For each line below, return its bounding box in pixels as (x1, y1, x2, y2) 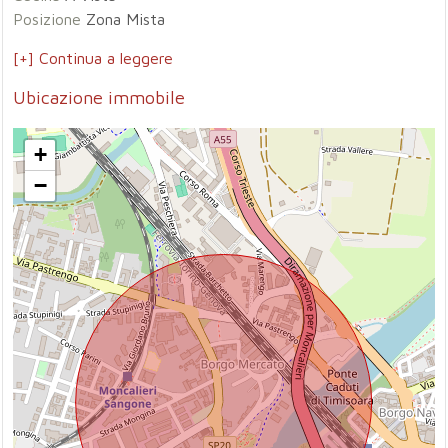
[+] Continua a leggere (13, 49, 174, 67)
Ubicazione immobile (13, 87, 186, 108)
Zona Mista (81, 10, 166, 28)
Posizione (13, 10, 82, 28)
